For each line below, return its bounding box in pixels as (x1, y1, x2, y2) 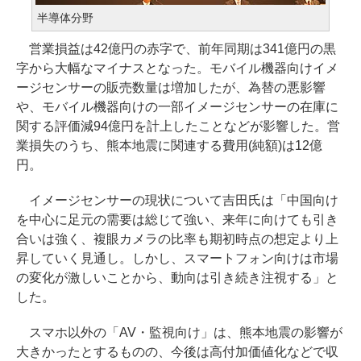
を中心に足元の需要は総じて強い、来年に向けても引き (16, 213, 338, 226)
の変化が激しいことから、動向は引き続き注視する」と (16, 271, 338, 284)
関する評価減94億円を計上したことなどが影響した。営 (16, 119, 340, 133)
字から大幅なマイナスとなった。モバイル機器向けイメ (16, 61, 338, 75)
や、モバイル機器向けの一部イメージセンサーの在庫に (16, 100, 338, 114)
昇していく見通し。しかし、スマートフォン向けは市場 (16, 251, 338, 265)
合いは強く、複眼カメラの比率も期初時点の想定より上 (16, 232, 338, 246)
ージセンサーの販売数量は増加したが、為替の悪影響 (16, 81, 326, 94)
